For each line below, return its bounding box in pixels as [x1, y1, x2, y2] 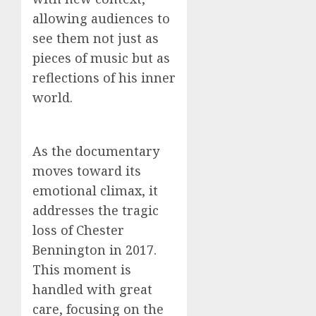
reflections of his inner [32, 68, 176, 86]
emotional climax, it [32, 181, 158, 199]
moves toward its [32, 162, 141, 179]
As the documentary [32, 142, 159, 159]
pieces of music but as [32, 49, 170, 66]
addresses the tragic [32, 201, 159, 219]
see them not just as [32, 29, 159, 47]
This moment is [32, 260, 131, 278]
